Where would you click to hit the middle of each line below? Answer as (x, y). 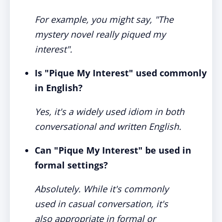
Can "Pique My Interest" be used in (113, 150)
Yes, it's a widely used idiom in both (110, 111)
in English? (59, 88)
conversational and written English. (108, 126)
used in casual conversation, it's (101, 204)
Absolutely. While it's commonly (102, 189)
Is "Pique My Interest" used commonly (121, 73)
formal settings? (71, 165)
